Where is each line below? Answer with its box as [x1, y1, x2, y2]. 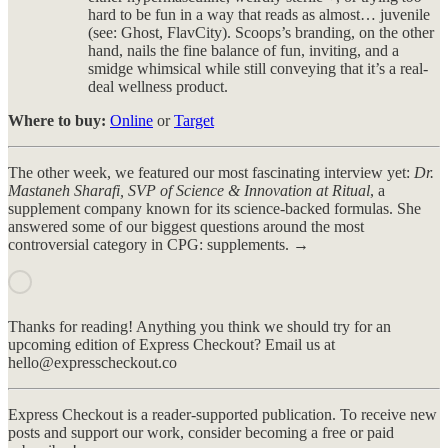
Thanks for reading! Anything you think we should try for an [8, 317, 391, 335]
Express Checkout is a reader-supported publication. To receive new [8, 405, 437, 423]
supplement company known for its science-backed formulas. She [8, 199, 421, 217]
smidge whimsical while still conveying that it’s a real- [88, 59, 428, 77]
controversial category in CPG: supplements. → [8, 235, 309, 253]
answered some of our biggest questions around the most [8, 217, 364, 235]
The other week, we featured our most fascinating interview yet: [8, 163, 414, 181]
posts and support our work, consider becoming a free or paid [8, 423, 394, 441]
